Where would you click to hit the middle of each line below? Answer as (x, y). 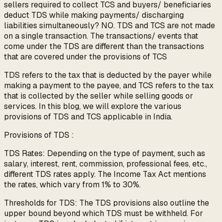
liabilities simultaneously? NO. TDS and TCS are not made (110, 26)
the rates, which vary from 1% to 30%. (72, 185)
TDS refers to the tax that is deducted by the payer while (108, 75)
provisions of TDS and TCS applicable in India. (88, 117)
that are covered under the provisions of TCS (85, 57)
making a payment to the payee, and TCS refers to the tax (109, 86)
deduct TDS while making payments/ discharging (94, 15)
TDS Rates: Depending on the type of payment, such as (105, 154)
